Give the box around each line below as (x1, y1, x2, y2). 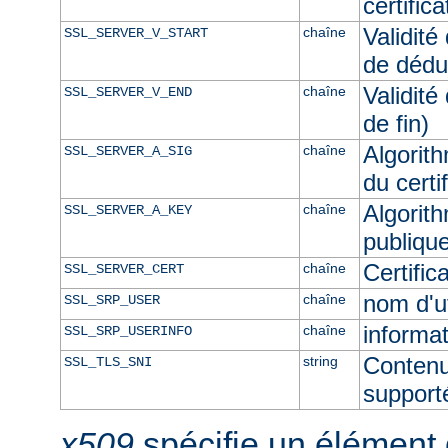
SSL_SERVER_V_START (63, 24, 208, 41)
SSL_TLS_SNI (63, 353, 152, 370)
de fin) (362, 109, 429, 137)
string (302, 352, 338, 369)
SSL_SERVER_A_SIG (63, 142, 192, 159)
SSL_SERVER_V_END (63, 83, 192, 100)
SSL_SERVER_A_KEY (63, 201, 192, 218)
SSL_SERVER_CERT (63, 260, 184, 277)
